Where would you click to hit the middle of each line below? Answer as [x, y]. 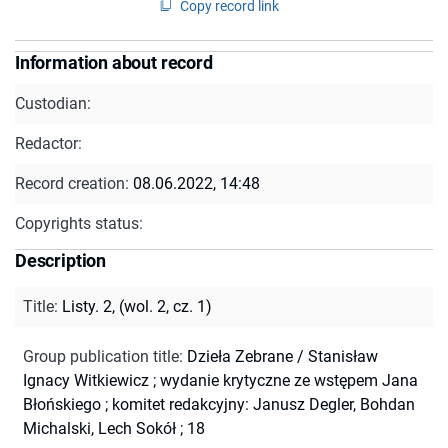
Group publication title [101, 356]
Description [61, 260]
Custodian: [53, 103]
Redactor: [48, 143]
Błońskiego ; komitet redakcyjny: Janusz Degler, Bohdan [219, 404]
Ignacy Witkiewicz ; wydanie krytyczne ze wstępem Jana [220, 380]
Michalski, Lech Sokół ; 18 [114, 428]
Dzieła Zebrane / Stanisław [282, 356]
